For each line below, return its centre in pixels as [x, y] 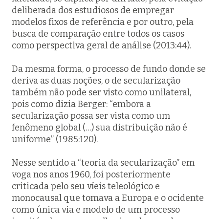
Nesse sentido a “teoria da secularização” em [103, 163]
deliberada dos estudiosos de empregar [93, 10]
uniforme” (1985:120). [55, 139]
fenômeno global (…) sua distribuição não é [99, 128]
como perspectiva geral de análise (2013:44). [101, 45]
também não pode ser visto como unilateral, [101, 92]
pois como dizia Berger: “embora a [81, 104]
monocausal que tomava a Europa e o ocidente [108, 198]
